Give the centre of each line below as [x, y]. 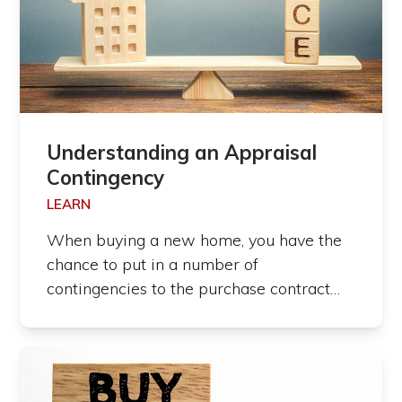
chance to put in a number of [153, 265]
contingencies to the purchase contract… [194, 289]
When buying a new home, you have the [195, 240]
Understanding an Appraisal [182, 153]
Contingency [106, 178]
